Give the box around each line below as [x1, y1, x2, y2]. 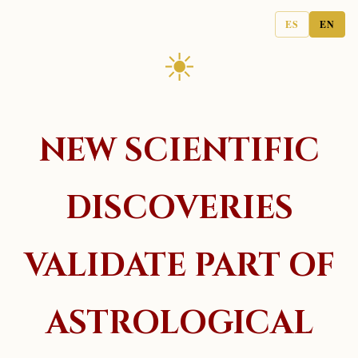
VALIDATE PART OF [23, 244, 335, 288]
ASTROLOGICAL [45, 301, 313, 345]
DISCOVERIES [65, 186, 293, 230]
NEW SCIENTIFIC [38, 129, 320, 173]
